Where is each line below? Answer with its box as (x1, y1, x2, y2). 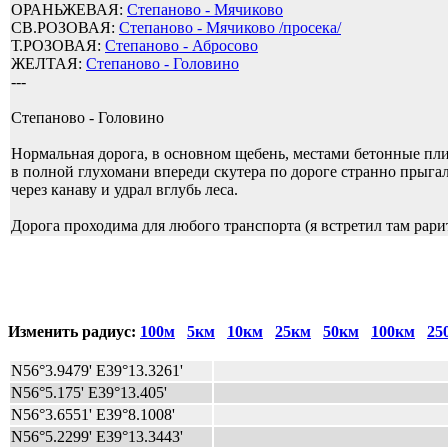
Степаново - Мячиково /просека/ (119, 19, 341, 37)
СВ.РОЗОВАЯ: (11, 19, 119, 37)
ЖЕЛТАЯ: (11, 55, 86, 73)
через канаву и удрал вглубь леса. (11, 181, 238, 199)
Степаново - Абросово (105, 37, 258, 55)
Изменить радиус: (8, 323, 140, 341)
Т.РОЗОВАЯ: (11, 37, 105, 55)
